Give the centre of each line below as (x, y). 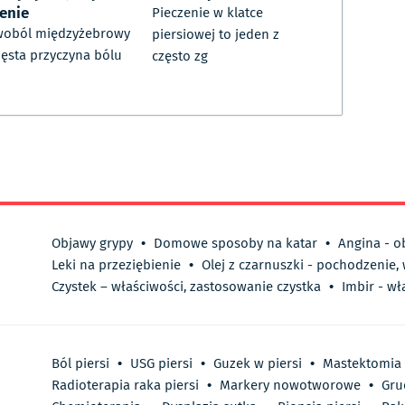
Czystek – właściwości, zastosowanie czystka (186, 287)
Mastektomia (362, 364)
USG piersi (161, 364)
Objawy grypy (92, 244)
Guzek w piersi (258, 364)
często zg (180, 57)
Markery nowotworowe (290, 386)
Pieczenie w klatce (207, 13)
